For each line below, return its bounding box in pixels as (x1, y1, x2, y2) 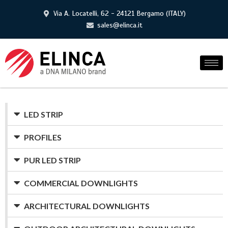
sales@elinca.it (97, 21, 142, 30)
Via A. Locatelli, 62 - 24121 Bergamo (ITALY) (53, 9, 186, 18)
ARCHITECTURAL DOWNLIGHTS (24, 201, 150, 211)
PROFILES (24, 132, 62, 142)
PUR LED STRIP (24, 155, 81, 165)
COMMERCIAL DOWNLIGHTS (24, 178, 138, 188)
